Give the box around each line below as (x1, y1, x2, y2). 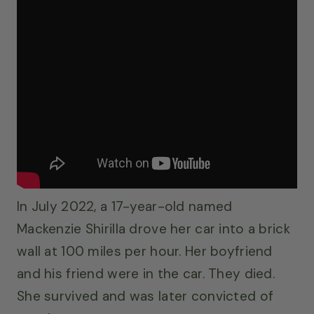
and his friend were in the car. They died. (17, 264, 275, 282)
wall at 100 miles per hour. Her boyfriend (17, 242, 273, 260)
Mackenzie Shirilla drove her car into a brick (17, 219, 290, 238)
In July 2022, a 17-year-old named (17, 197, 233, 215)
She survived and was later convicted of (17, 287, 274, 305)
